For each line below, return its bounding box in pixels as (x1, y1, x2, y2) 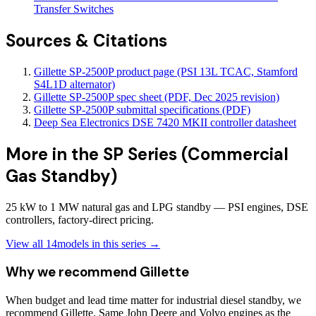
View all (6, 237, 46, 250)
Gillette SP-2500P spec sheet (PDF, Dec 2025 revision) (34, 90, 279, 103)
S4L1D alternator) (34, 78, 115, 90)
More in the (6, 142, 103, 165)
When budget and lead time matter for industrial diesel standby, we (6, 294, 301, 307)
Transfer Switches (34, 3, 114, 15)
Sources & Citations (6, 29, 167, 51)
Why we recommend (6, 263, 140, 281)
